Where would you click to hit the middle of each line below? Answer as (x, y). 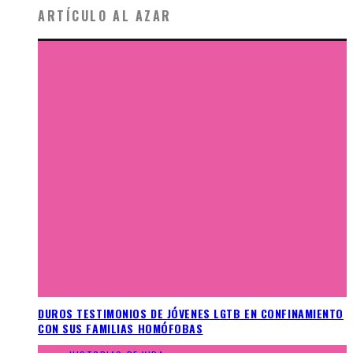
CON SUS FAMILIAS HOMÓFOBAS (121, 329)
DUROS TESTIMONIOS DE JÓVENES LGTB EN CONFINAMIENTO (191, 314)
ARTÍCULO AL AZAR (105, 15)
